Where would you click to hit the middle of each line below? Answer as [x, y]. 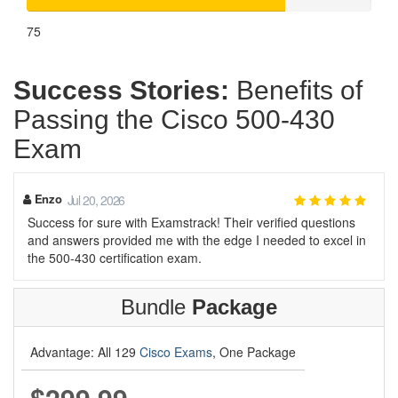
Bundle [156, 307]
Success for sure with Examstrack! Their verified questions [191, 222]
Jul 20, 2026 [96, 200]
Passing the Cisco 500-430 [174, 119]
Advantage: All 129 [85, 352]
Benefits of [296, 90]
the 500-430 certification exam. [115, 258]
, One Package [254, 352]
